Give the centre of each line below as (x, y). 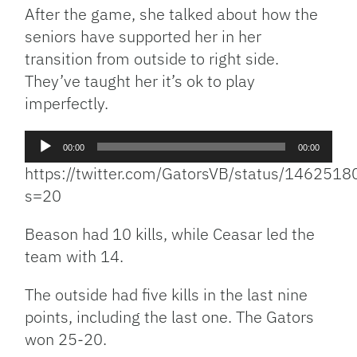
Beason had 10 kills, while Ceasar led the (170, 234)
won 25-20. (66, 339)
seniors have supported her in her (143, 36)
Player (43, 159)
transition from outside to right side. (152, 59)
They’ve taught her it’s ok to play (140, 81)
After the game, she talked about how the (172, 14)
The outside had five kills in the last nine (167, 294)
